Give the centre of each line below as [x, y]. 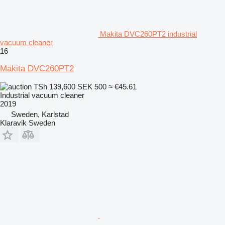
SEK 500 [92, 86]
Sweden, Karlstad [40, 114]
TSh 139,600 [54, 86]
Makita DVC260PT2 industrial [148, 34]
